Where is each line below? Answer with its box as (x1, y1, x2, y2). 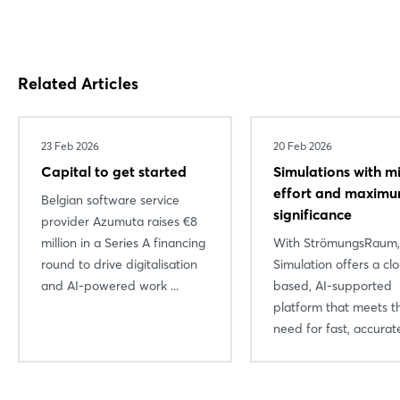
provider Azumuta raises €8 (41, 212, 197, 229)
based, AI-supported (273, 277, 392, 294)
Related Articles (18, 72, 138, 94)
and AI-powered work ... (41, 277, 179, 294)
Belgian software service (41, 191, 179, 208)
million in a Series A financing (41, 234, 205, 251)
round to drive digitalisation (41, 255, 197, 272)
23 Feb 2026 (41, 138, 99, 153)
